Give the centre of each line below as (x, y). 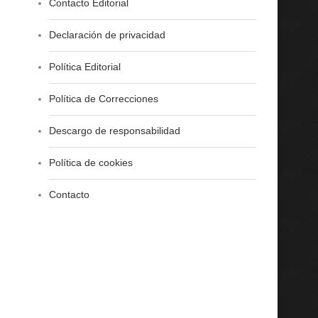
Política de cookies (91, 163)
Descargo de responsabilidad (114, 131)
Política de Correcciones (103, 99)
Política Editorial (84, 67)
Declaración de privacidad (107, 35)
